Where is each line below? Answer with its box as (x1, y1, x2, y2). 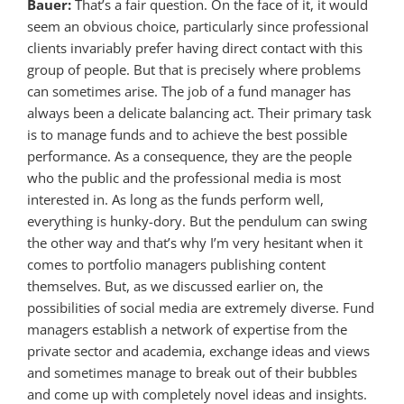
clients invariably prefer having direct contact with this (27, 38, 363, 57)
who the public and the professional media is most (27, 168, 341, 187)
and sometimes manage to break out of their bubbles (27, 363, 357, 381)
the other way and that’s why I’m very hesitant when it (27, 233, 363, 252)
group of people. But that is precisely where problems (27, 60, 361, 78)
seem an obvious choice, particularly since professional (27, 16, 369, 35)
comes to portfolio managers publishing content (27, 254, 326, 273)
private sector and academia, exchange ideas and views (27, 341, 370, 360)
